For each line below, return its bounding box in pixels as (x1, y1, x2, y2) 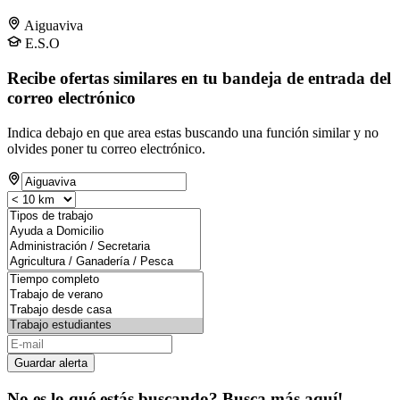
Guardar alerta (14, 355, 87, 370)
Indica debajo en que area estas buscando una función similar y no (7, 124, 379, 140)
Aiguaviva (24, 18, 83, 34)
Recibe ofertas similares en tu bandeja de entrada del (7, 69, 391, 88)
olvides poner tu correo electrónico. (7, 140, 205, 156)
